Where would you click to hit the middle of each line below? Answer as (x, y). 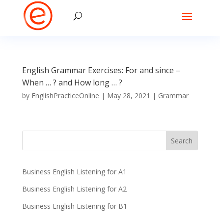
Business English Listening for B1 (74, 206)
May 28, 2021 (128, 96)
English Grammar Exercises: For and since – (101, 70)
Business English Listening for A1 (74, 172)
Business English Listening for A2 (74, 189)
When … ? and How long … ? (72, 82)
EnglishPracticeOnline (65, 96)
